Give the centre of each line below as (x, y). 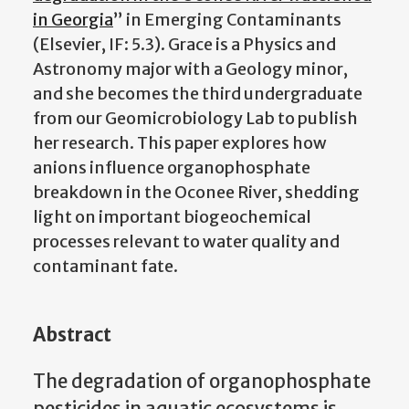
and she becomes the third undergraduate (198, 94)
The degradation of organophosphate (202, 381)
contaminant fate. (107, 267)
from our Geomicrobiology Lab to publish (195, 119)
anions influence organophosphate (172, 168)
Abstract (72, 336)
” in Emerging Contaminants (227, 20)
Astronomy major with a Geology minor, (190, 69)
